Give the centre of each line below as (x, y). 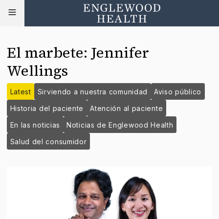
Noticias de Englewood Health (120, 125)
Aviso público (178, 91)
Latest (21, 91)
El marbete (45, 53)
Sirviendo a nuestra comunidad (92, 91)
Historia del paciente (47, 108)
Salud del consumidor (48, 141)
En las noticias (35, 125)
